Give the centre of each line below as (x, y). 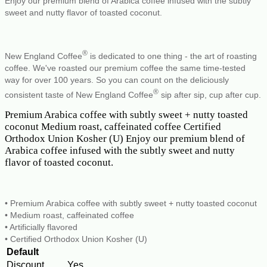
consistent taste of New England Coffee (79, 94)
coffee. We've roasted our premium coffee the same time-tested (125, 68)
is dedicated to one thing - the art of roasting (172, 56)
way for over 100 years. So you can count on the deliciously (117, 80)
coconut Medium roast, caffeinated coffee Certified (113, 126)
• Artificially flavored (41, 227)
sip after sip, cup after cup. (210, 94)
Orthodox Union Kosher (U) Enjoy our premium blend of (125, 138)
